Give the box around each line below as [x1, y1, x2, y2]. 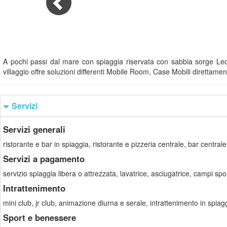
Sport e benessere [3, 211, 76, 223]
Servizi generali [3, 123, 65, 135]
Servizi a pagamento [3, 153, 85, 165]
